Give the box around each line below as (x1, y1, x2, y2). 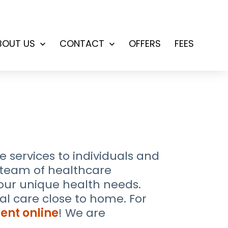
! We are (59, 205, 106, 221)
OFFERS (129, 37, 161, 50)
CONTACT (60, 37, 105, 50)
